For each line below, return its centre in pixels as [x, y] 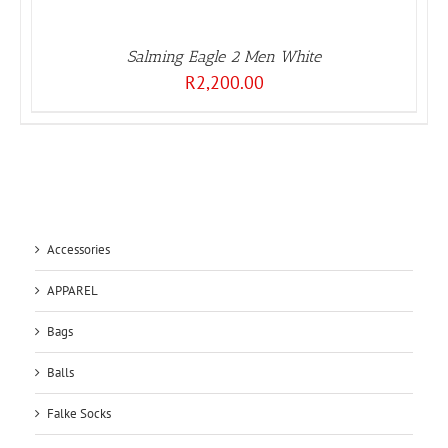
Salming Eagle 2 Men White [224, 57]
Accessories [78, 250]
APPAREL [72, 291]
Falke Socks [79, 414]
